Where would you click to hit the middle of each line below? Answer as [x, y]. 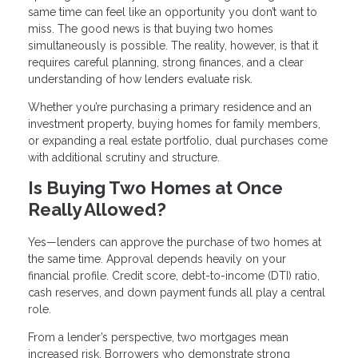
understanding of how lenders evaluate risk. [140, 80]
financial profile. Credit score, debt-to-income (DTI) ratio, [174, 275]
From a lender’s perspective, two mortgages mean [158, 337]
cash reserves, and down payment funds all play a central [177, 292]
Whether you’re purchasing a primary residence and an [170, 107]
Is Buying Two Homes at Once [155, 188]
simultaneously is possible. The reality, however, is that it [173, 46]
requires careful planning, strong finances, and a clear [166, 63]
